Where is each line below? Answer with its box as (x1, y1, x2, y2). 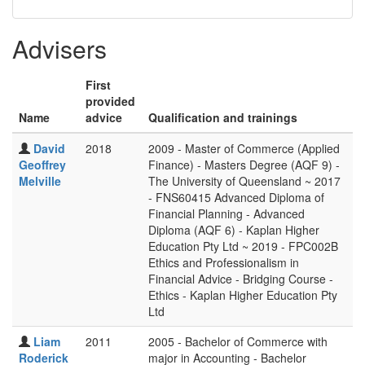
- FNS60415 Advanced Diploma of (148, 189, 324, 205)
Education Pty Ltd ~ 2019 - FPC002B (148, 238, 338, 254)
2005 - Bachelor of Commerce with (148, 333, 328, 350)
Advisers (12, 31, 107, 66)
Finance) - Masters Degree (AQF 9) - (148, 156, 340, 173)
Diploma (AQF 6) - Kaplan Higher (148, 222, 319, 238)
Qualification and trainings (148, 109, 297, 125)
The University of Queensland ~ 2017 (148, 173, 341, 189)
